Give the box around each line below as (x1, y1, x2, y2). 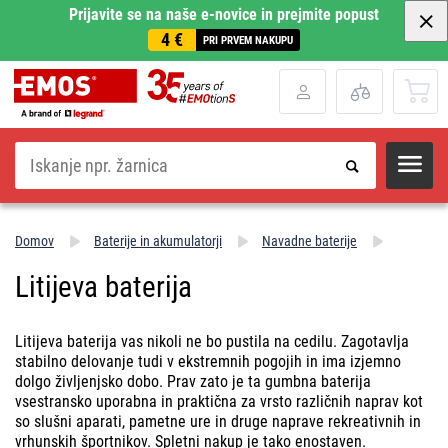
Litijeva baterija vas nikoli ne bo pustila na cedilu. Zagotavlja (15, 331, 409, 351)
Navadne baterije (262, 232, 357, 249)
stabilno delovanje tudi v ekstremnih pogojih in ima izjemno (15, 351, 401, 371)
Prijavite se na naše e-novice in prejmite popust (69, 5, 379, 24)
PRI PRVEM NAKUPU (203, 33, 293, 47)
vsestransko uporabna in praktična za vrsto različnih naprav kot (15, 391, 423, 411)
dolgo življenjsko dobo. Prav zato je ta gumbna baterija (15, 371, 371, 391)
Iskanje (14, 140, 50, 156)
